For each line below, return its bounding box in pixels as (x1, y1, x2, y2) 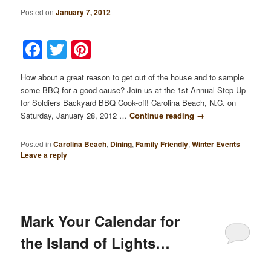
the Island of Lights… (21, 232, 171, 253)
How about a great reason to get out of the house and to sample (21, 71, 244, 83)
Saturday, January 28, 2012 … (21, 109, 130, 122)
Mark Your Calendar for (21, 211, 180, 232)
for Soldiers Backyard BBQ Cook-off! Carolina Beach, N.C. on (21, 97, 237, 109)
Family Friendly (135, 138, 189, 149)
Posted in (21, 138, 52, 149)
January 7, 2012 (56, 6, 111, 18)
